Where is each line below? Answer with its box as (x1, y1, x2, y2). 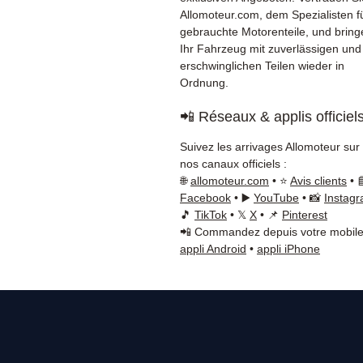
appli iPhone (257, 241, 320, 255)
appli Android (180, 241, 246, 255)
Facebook (180, 190, 231, 204)
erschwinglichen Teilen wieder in (180, 58, 344, 72)
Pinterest (282, 207, 327, 221)
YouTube (254, 190, 299, 204)
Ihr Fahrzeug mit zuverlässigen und (180, 41, 361, 55)
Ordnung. (180, 75, 228, 89)
